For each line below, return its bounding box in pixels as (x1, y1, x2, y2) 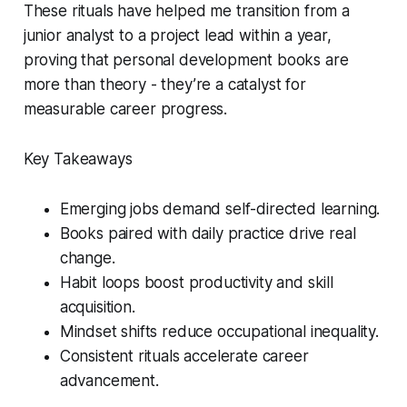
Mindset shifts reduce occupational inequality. (59, 322, 379, 341)
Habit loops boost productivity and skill (59, 273, 333, 292)
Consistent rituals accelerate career (59, 346, 309, 365)
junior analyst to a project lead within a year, (23, 25, 332, 45)
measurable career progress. (23, 99, 228, 118)
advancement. (59, 371, 159, 390)
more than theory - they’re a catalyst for (23, 74, 306, 94)
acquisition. (59, 297, 135, 316)
